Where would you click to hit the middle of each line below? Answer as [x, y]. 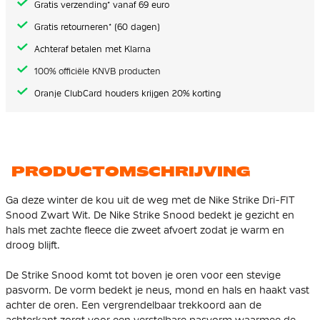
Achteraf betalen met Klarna [92, 49]
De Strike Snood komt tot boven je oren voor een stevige [143, 275]
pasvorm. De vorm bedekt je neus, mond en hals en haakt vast [157, 290]
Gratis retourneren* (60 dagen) [97, 27]
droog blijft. [33, 245]
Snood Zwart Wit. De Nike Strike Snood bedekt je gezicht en [150, 215]
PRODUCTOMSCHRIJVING [131, 171]
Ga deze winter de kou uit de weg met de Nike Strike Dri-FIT [150, 200]
